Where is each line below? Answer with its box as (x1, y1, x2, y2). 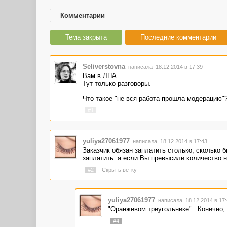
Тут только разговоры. (82, 80, 151, 87)
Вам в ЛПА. (82, 72, 119, 80)
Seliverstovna (82, 63, 125, 70)
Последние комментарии (140, 33, 216, 41)
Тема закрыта (65, 33, 107, 41)
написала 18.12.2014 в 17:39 (126, 64, 203, 70)
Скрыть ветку (101, 166, 137, 173)
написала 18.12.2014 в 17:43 (131, 138, 207, 144)
